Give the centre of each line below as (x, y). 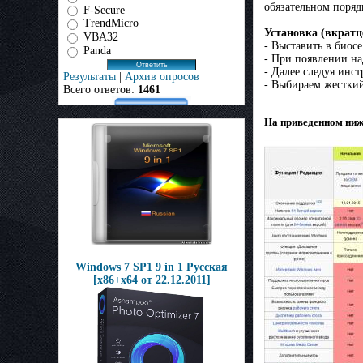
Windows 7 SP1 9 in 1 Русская (152, 267)
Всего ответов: (100, 89)
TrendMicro (111, 23)
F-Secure (104, 10)
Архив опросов (162, 76)
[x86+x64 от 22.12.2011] (152, 280)
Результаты (90, 76)
